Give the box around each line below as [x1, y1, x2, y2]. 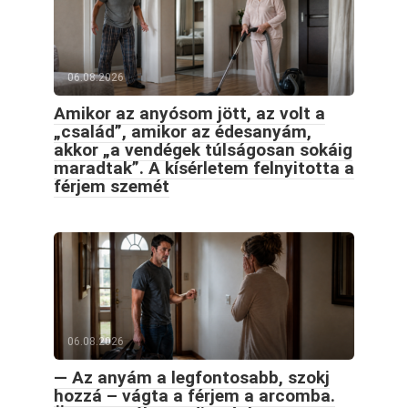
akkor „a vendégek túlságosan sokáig [54, 138, 352, 160]
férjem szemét [54, 175, 169, 197]
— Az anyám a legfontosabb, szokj [54, 366, 330, 388]
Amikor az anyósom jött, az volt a [54, 102, 325, 124]
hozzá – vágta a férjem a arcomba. [54, 384, 335, 406]
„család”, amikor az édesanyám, [54, 120, 311, 142]
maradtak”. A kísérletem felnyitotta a [54, 157, 354, 178]
